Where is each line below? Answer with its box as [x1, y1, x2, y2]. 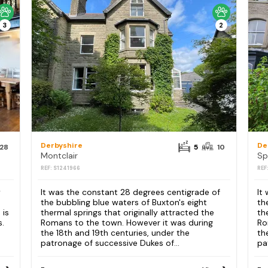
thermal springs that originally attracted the [40, 207, 214, 218]
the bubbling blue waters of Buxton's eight [40, 197, 207, 208]
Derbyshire [40, 141, 83, 150]
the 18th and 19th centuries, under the [40, 227, 190, 239]
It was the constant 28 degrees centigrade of [40, 187, 220, 198]
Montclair [40, 150, 78, 161]
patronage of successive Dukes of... [40, 237, 179, 249]
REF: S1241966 [40, 165, 80, 172]
